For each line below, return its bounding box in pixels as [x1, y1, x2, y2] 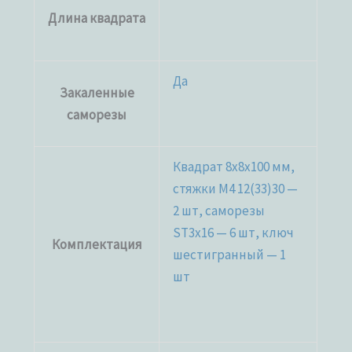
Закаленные [59, 83, 134, 101]
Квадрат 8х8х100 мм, [173, 157, 295, 175]
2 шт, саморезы [173, 201, 266, 219]
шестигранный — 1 [173, 245, 287, 263]
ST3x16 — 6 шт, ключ [173, 223, 295, 241]
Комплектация [51, 235, 142, 253]
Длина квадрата [48, 9, 146, 27]
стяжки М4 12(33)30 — [173, 179, 299, 197]
